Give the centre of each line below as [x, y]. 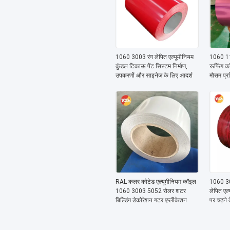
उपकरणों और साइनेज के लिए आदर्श [154, 75]
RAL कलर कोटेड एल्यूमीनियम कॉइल [156, 182]
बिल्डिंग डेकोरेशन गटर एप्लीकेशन [151, 200]
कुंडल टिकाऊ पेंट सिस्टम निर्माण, [151, 66]
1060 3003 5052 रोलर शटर [150, 191]
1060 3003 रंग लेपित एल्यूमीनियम [154, 57]
